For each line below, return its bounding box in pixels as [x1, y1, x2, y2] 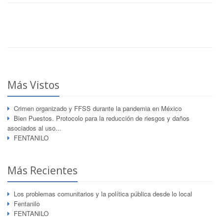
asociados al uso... [7, 123, 61, 133]
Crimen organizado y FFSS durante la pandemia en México [14, 104, 182, 113]
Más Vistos [7, 78, 59, 92]
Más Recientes [7, 164, 78, 178]
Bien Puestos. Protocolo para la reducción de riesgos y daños [14, 113, 190, 123]
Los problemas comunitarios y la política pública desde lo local [14, 189, 192, 199]
